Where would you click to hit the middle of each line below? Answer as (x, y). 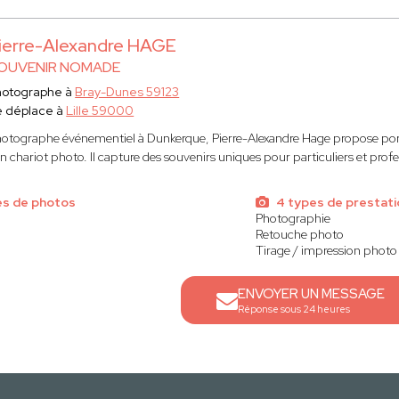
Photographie (293, 218)
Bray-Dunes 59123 (127, 92)
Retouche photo (299, 234)
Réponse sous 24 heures (294, 309)
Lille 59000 (100, 110)
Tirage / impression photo (326, 250)
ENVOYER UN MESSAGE (312, 294)
